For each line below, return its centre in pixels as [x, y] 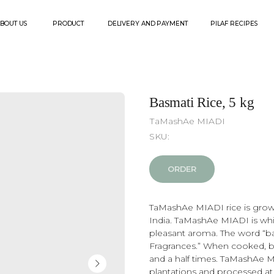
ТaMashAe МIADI [187, 121]
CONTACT [234, 21]
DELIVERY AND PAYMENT [102, 21]
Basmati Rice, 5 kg [202, 102]
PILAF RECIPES [180, 21]
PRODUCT [31, 21]
